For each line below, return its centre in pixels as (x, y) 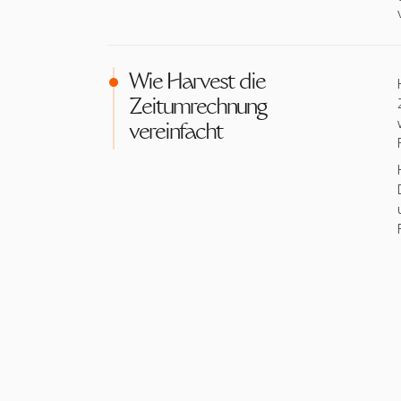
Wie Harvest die (197, 83)
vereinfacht (176, 133)
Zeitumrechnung (198, 108)
